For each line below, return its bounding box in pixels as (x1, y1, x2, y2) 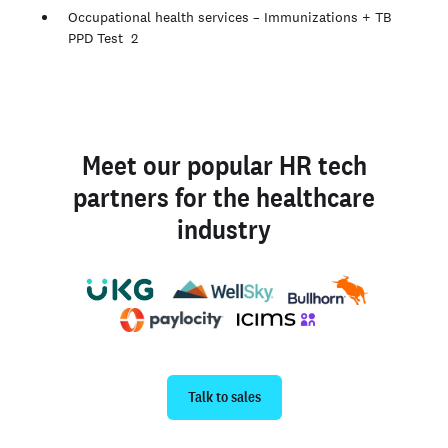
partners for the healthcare (73, 180, 375, 213)
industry (177, 212, 271, 245)
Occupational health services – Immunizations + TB (68, 7, 391, 26)
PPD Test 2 (68, 28, 138, 47)
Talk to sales (187, 387, 261, 406)
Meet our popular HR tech (81, 148, 367, 181)
